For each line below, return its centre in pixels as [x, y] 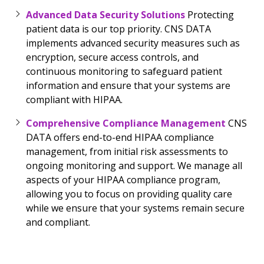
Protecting [211, 14]
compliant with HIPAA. [74, 99]
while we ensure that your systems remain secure [135, 208]
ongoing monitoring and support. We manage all [134, 165]
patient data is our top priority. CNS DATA [118, 29]
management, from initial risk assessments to [127, 151]
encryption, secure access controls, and [112, 57]
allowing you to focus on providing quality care [129, 194]
